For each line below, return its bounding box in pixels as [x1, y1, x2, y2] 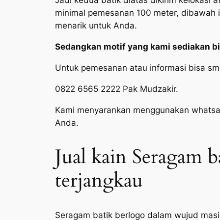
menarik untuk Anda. [55, 21, 137, 31]
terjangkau [55, 166, 143, 194]
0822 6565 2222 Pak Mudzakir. [55, 83, 178, 94]
